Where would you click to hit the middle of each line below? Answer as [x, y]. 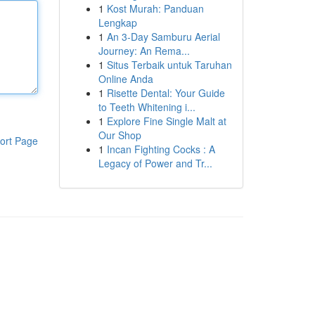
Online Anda [126, 79]
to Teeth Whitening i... [147, 107]
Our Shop [120, 135]
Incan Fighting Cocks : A [161, 149]
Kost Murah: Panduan [155, 8]
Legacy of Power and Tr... [155, 163]
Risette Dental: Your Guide [166, 93]
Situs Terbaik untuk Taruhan [169, 65]
